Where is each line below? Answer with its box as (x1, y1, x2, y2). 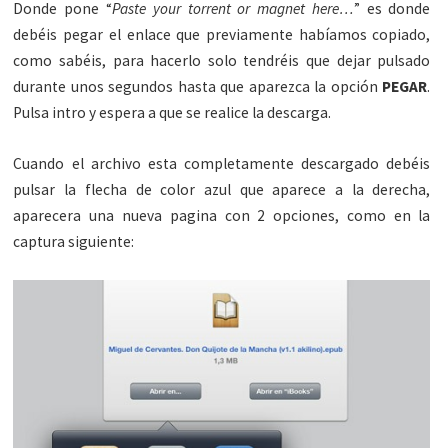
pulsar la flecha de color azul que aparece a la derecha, (13, 180, 431, 199)
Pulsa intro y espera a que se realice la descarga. (13, 102, 332, 122)
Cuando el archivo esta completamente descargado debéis (13, 154, 431, 173)
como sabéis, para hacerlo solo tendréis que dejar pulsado (13, 50, 431, 70)
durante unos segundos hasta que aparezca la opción (13, 76, 383, 96)
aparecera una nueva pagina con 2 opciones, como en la (13, 206, 431, 225)
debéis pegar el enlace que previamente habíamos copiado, (13, 24, 431, 44)
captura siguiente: (13, 232, 135, 251)
